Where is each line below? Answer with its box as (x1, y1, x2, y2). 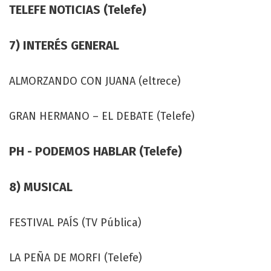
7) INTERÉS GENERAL (9, 38, 119, 53)
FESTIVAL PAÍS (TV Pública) (9, 215, 142, 229)
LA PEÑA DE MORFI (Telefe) (9, 250, 142, 264)
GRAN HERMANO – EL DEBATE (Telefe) (9, 109, 195, 123)
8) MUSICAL (9, 179, 73, 194)
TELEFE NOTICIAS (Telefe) (9, 2, 146, 17)
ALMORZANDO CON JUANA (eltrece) (9, 74, 181, 88)
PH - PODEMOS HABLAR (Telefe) (9, 143, 182, 158)
